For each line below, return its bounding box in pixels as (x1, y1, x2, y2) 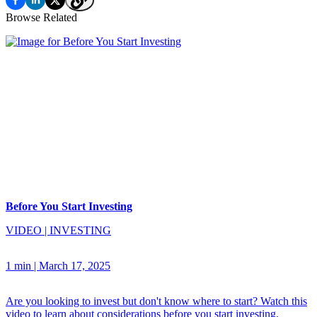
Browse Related (6, 11, 77, 23)
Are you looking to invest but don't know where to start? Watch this (6, 295, 307, 308)
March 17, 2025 (39, 260, 110, 272)
